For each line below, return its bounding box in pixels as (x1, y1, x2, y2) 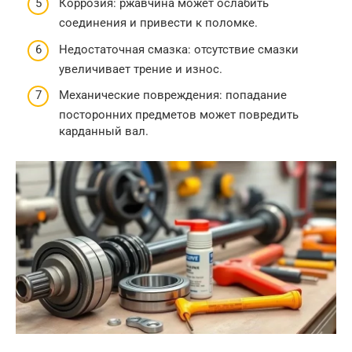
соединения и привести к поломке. (59, 16, 258, 30)
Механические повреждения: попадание (59, 88, 287, 102)
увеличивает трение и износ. (59, 61, 222, 76)
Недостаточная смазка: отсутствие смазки (59, 42, 299, 57)
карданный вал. (59, 124, 148, 138)
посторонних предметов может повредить (59, 108, 299, 122)
